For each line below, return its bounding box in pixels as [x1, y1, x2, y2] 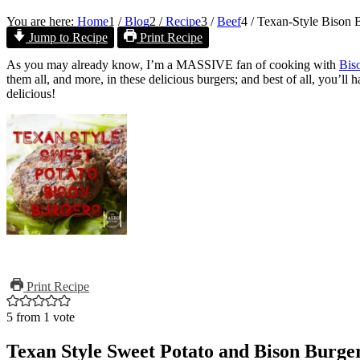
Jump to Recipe [26, 30, 108, 44]
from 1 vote [13, 309, 75, 324]
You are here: [6, 14, 74, 28]
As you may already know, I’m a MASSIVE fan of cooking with [6, 57, 339, 72]
